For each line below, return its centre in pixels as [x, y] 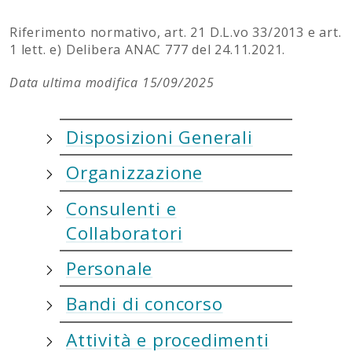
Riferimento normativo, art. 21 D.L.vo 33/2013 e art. [176, 32]
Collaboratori [125, 233]
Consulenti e [121, 208]
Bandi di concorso [145, 304]
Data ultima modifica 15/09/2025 [112, 82]
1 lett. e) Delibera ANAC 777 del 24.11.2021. [148, 49]
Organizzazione [135, 173]
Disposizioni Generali [159, 137]
